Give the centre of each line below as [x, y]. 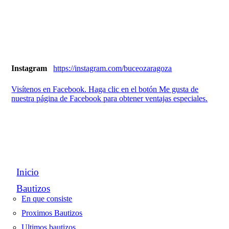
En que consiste [47, 199]
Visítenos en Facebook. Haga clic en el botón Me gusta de [105, 89]
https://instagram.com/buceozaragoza [113, 68]
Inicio [28, 172]
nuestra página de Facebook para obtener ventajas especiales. [110, 98]
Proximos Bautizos [52, 213]
